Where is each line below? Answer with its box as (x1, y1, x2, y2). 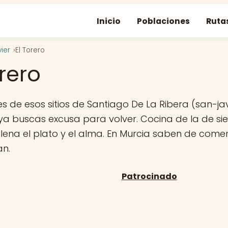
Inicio (97, 15, 121, 26)
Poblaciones (137, 15, 190, 26)
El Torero (15, 45, 45, 55)
